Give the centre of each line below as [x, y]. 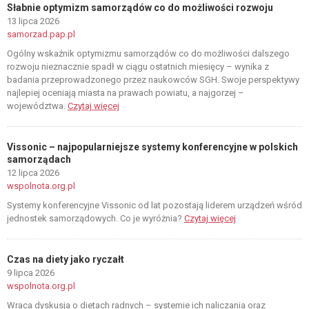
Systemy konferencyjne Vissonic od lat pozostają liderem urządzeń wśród [154, 205]
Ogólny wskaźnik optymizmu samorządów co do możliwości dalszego [148, 53]
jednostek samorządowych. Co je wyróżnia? [96, 218]
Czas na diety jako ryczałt [66, 259]
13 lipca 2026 [33, 21]
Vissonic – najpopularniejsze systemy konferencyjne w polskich [152, 147]
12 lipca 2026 [33, 173]
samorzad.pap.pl [41, 34]
